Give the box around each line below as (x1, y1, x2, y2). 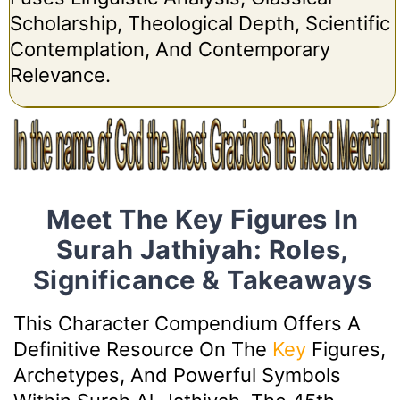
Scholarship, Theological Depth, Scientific (9, 11, 390, 35)
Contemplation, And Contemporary (9, 37, 330, 61)
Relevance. (9, 62, 111, 87)
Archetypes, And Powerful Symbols (13, 363, 341, 387)
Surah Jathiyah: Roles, (55, 234, 349, 266)
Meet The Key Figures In (46, 204, 359, 236)
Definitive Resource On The (13, 337, 272, 362)
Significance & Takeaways (32, 264, 372, 296)
